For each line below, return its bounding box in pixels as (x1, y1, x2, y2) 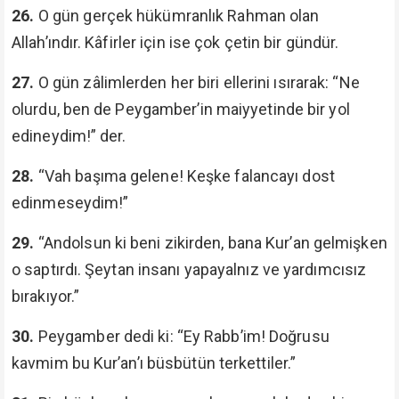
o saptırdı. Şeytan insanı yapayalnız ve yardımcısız (12, 260, 367, 279)
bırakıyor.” (12, 287, 80, 305)
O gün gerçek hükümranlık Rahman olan (37, 6, 320, 25)
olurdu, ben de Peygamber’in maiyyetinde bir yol (12, 100, 350, 118)
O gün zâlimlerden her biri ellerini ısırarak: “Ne (37, 73, 360, 92)
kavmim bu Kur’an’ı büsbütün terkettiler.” (12, 354, 297, 372)
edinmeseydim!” (12, 193, 129, 212)
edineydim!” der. (12, 126, 126, 145)
